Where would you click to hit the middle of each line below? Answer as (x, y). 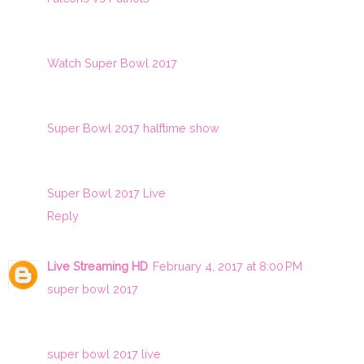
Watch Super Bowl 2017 (112, 63)
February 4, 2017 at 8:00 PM (227, 266)
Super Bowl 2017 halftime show (133, 128)
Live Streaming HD (97, 266)
